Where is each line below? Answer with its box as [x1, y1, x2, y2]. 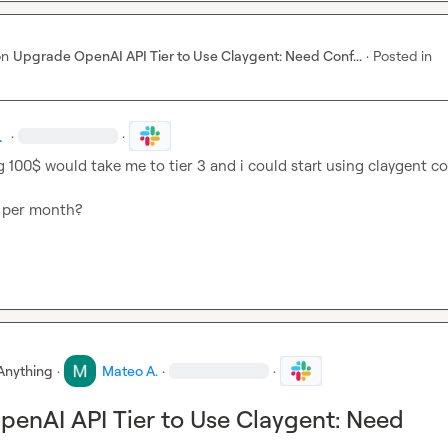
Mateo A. [102, 362, 158, 379]
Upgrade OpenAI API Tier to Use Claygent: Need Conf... [13, 46, 362, 64]
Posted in [373, 46, 432, 64]
